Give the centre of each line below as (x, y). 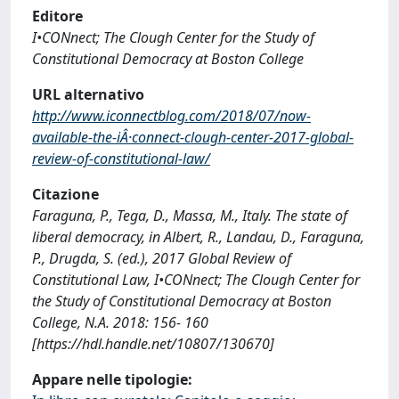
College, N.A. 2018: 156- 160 (120, 322)
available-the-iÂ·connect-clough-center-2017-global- (193, 137)
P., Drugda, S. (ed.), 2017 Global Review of (162, 258)
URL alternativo (88, 94)
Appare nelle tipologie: (112, 379)
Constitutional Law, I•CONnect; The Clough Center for (196, 280)
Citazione (65, 194)
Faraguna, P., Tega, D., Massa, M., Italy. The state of (190, 216)
